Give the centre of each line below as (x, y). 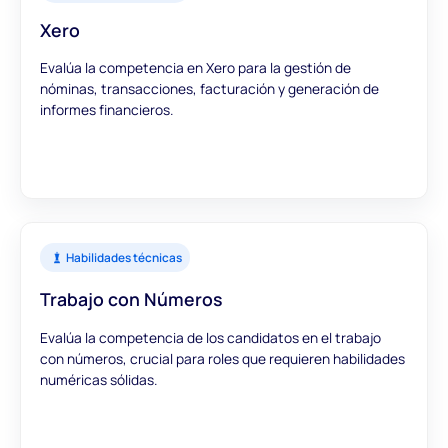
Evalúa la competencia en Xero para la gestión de (196, 68)
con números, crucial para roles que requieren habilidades (223, 358)
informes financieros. (107, 110)
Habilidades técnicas (123, 258)
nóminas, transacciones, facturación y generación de (210, 89)
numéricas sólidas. (99, 379)
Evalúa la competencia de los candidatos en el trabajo (211, 337)
